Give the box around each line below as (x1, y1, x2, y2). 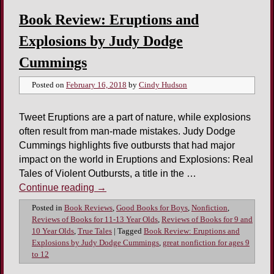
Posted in (32, 203, 62, 212)
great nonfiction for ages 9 (163, 238, 250, 247)
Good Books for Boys (116, 203, 188, 212)
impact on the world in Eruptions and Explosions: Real (19, 154, 253, 165)
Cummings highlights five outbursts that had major (19, 139, 235, 150)
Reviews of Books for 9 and (161, 215, 253, 224)
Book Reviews (64, 203, 113, 212)
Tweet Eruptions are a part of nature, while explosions (19, 111, 251, 122)
